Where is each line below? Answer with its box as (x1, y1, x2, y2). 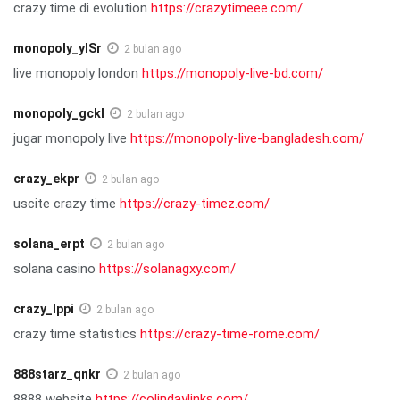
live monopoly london (13, 64, 142, 81)
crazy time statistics (13, 325, 140, 342)
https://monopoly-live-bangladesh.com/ (130, 129, 364, 146)
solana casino (13, 260, 99, 277)
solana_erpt (13, 236, 85, 251)
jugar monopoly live (13, 129, 130, 146)
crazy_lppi (13, 301, 74, 316)
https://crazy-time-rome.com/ (140, 325, 320, 342)
